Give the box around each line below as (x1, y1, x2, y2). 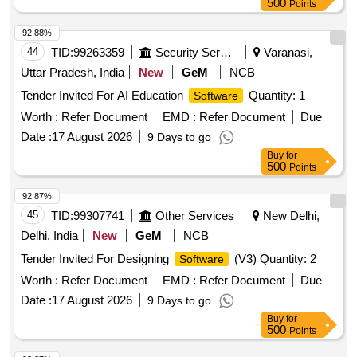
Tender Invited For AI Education (21, 88, 186, 103)
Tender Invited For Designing (21, 252, 172, 266)
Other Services (155, 209, 234, 223)
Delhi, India (21, 229, 78, 243)
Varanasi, (261, 45, 312, 60)
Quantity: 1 (245, 88, 305, 103)
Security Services (220, 45, 232, 60)
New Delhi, (260, 209, 320, 223)
